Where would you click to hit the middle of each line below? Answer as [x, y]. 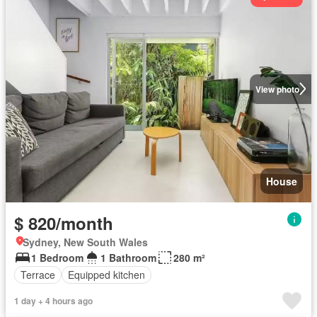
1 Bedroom [57, 257]
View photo [277, 89]
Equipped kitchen [106, 275]
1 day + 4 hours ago [53, 300]
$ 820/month [64, 223]
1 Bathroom [128, 257]
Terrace [38, 275]
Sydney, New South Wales [85, 242]
